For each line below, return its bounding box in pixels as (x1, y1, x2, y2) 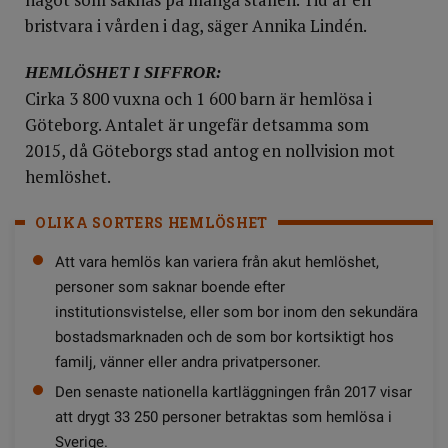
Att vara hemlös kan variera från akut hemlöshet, (55, 253, 379, 271)
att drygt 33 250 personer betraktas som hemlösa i (55, 408, 392, 426)
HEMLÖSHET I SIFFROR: (25, 63, 222, 82)
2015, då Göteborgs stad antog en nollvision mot (25, 139, 395, 162)
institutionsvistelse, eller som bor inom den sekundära (55, 303, 418, 321)
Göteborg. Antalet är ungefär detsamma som (25, 113, 369, 136)
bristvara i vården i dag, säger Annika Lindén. (25, 14, 374, 37)
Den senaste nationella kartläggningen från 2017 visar (55, 383, 412, 401)
